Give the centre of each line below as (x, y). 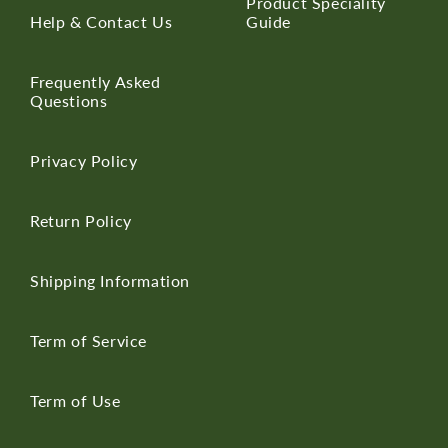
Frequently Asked (95, 81)
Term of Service (88, 340)
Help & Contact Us (101, 21)
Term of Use (75, 400)
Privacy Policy (84, 160)
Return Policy (81, 220)
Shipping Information (110, 280)
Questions (69, 100)
